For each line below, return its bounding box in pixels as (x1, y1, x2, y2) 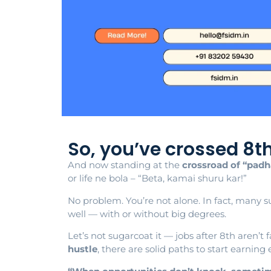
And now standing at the (68, 159, 182, 171)
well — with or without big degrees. (68, 207, 226, 220)
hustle (68, 243, 97, 255)
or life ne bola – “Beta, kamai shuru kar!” (68, 172, 247, 184)
